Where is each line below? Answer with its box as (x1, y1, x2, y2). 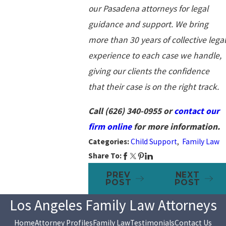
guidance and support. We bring (88, 18, 208, 30)
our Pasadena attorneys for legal (88, 3, 208, 14)
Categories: (88, 137, 131, 147)
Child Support (130, 137, 177, 147)
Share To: (88, 151, 122, 161)
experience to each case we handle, (88, 49, 221, 61)
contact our (174, 105, 219, 117)
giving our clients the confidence (88, 65, 209, 77)
